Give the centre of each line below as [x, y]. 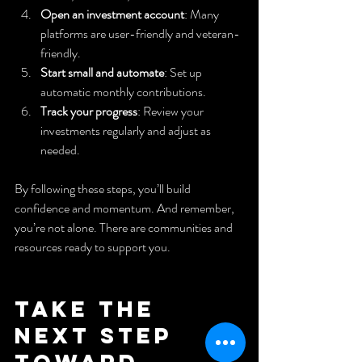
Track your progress [89, 111]
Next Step [99, 335]
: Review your [172, 111]
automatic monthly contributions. [123, 91]
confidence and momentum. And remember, [126, 208]
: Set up [184, 72]
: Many [203, 14]
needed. [60, 149]
